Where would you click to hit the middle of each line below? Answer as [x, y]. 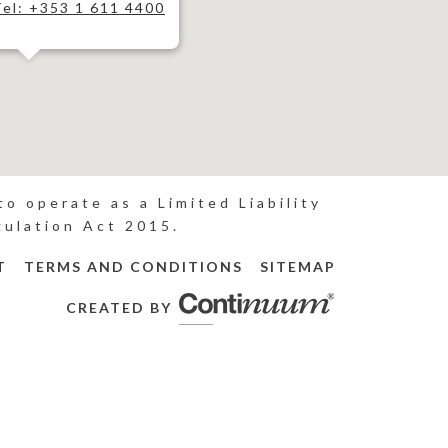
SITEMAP [298, 266]
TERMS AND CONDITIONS [133, 266]
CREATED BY [121, 307]
